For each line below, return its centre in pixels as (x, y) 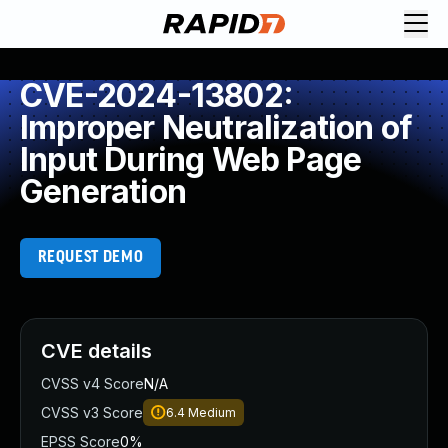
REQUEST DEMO (90, 257)
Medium (212, 412)
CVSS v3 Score (92, 412)
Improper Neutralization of (216, 127)
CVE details (96, 351)
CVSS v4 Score (92, 383)
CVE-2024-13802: (156, 95)
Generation (103, 191)
